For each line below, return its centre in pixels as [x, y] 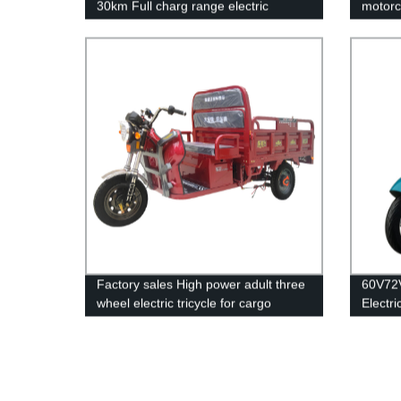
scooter [118, 25]
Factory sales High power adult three [201, 284]
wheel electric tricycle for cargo [184, 303]
